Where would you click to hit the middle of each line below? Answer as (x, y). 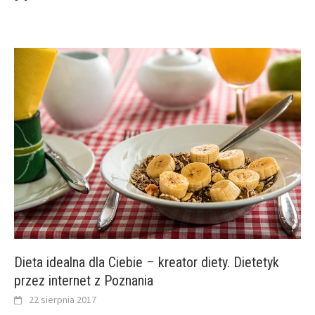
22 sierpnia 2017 (63, 300)
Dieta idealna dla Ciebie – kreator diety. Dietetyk (147, 263)
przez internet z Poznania (84, 281)
